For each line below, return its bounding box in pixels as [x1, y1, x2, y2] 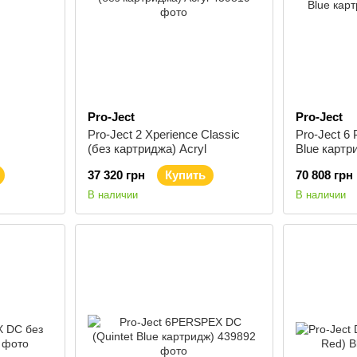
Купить [164, 168, 206, 182]
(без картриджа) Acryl [87, 142, 206, 155]
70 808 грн [296, 168, 353, 182]
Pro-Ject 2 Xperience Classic [87, 127, 240, 141]
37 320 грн [87, 168, 145, 182]
